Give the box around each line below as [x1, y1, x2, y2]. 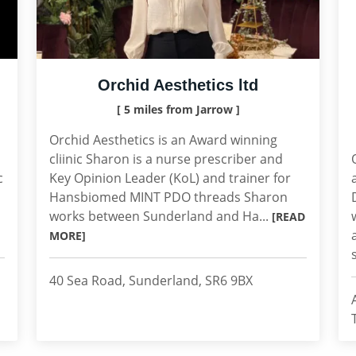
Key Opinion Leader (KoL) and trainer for [49, 169, 291, 187]
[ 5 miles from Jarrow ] [116, 102, 240, 117]
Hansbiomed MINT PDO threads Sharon [49, 188, 288, 206]
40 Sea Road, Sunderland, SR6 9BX [49, 272, 253, 289]
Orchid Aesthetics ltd [98, 76, 258, 94]
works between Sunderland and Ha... [49, 207, 272, 225]
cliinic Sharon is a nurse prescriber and [49, 150, 283, 168]
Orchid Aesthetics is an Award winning [49, 131, 277, 149]
